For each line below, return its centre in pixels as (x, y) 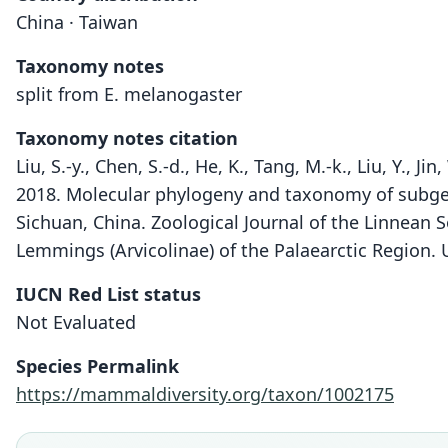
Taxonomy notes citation (127, 138)
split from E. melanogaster (129, 94)
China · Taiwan (77, 22)
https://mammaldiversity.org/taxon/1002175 (205, 394)
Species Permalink (97, 366)
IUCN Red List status (108, 294)
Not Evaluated (76, 322)
